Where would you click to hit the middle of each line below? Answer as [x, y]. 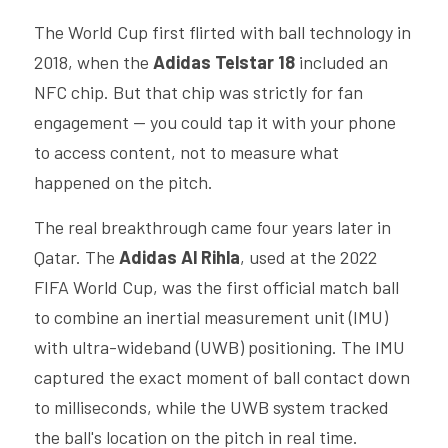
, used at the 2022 [308, 257]
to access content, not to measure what [186, 152]
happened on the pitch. [123, 182]
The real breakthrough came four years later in [212, 227]
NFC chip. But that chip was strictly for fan [198, 92]
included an [341, 62]
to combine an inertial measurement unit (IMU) [211, 317]
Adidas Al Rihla [179, 257]
